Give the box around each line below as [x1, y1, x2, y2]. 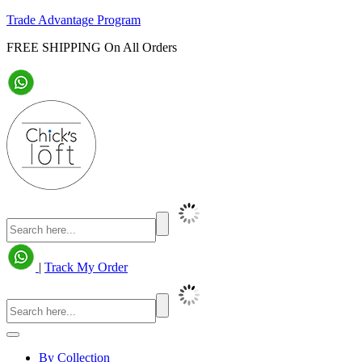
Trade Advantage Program [6, 13, 141, 27]
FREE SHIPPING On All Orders [6, 40, 177, 54]
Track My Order [44, 259, 128, 274]
